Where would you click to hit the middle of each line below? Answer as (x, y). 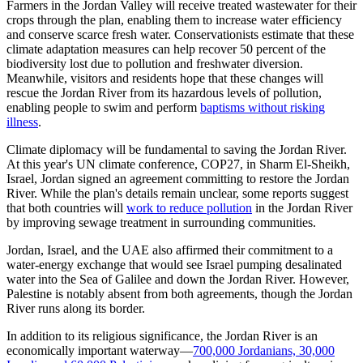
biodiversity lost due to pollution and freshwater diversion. (155, 64)
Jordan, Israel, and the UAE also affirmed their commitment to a (170, 250)
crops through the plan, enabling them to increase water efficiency (174, 20)
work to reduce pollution (189, 208)
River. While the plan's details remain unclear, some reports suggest (177, 194)
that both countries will (66, 208)
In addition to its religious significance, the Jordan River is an (162, 336)
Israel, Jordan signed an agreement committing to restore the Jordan (178, 179)
